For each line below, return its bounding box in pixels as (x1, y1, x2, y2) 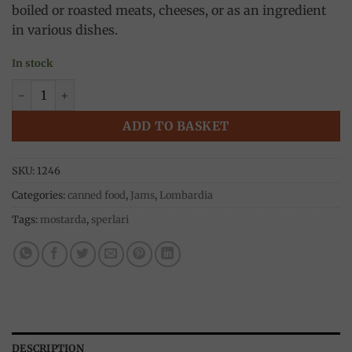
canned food (68, 188, 126, 201)
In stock (12, 57, 53, 70)
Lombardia (159, 188, 213, 201)
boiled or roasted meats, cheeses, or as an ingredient (12, 2, 326, 19)
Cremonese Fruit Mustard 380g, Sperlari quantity (11, 80, 288, 95)
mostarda (40, 212, 86, 225)
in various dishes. (12, 22, 118, 38)
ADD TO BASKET (123, 119, 229, 134)
